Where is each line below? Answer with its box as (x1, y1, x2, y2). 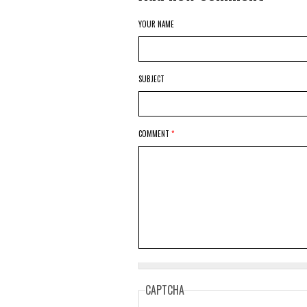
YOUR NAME (138, 19, 174, 29)
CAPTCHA (145, 282, 184, 298)
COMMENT (138, 128, 171, 139)
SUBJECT (138, 73, 164, 84)
